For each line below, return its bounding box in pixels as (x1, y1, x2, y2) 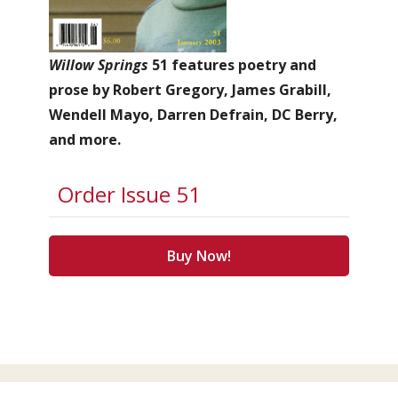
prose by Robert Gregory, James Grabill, (49, 80, 331, 99)
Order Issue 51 (58, 179, 201, 209)
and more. (49, 130, 121, 149)
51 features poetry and (148, 55, 316, 75)
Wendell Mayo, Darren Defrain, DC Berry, (49, 105, 338, 124)
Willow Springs (49, 55, 148, 75)
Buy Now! (167, 246, 231, 266)
